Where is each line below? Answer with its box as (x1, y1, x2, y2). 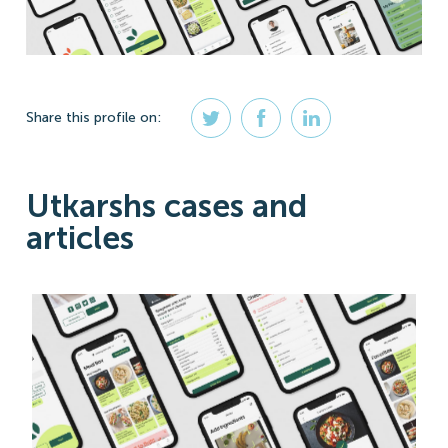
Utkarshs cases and (26, 186, 307, 225)
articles (26, 218, 134, 257)
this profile (66, 109, 136, 127)
